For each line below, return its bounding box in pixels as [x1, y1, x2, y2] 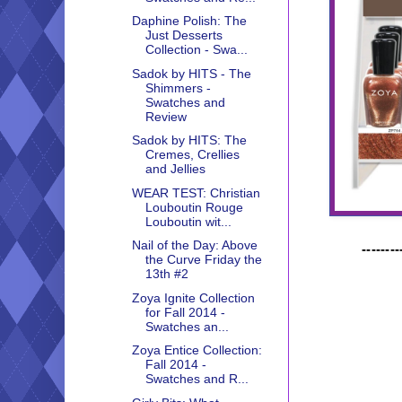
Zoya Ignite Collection [131, 290, 255, 305]
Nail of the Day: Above [131, 238, 258, 253]
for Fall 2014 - [144, 304, 225, 319]
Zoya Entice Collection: [131, 343, 262, 358]
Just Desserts [144, 28, 223, 43]
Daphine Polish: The [131, 13, 247, 29]
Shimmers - [144, 80, 211, 95]
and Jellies [144, 162, 205, 177]
